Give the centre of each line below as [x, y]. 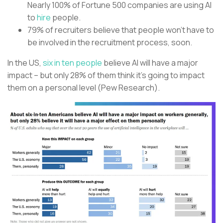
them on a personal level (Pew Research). [84, 88]
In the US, [24, 63]
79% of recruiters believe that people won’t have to [121, 30]
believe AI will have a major [150, 63]
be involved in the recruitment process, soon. [110, 43]
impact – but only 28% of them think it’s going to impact [106, 75]
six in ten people [72, 63]
